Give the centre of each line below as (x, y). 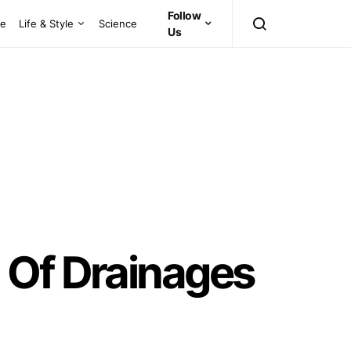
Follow (185, 15)
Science (118, 23)
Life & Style (47, 23)
